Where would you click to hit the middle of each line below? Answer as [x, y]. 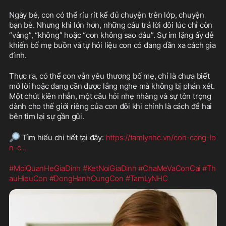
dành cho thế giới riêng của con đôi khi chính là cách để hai [111, 106]
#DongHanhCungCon [87, 178]
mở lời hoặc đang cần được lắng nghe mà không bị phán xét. [112, 86]
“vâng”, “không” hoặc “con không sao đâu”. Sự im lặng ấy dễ [111, 35]
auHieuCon [28, 178]
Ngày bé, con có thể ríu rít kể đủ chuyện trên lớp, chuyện [107, 15]
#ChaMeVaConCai [169, 168]
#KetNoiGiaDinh [109, 168]
